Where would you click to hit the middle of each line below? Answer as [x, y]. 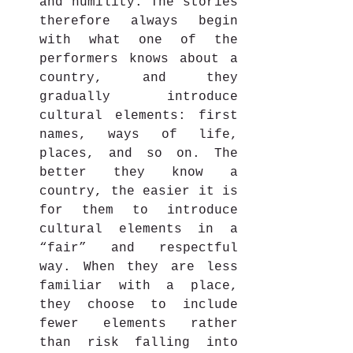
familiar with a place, [139, 286]
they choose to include [139, 305]
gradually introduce [139, 97]
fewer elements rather [139, 323]
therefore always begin [139, 21]
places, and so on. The [139, 153]
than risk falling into [139, 342]
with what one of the [139, 40]
